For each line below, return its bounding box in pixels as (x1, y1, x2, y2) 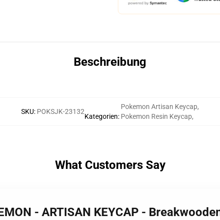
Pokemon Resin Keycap (121, 112, 192, 120)
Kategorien (84, 112, 118, 120)
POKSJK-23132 (37, 108, 84, 115)
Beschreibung (74, 55, 146, 69)
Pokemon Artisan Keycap (121, 103, 197, 110)
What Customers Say (55, 158, 165, 172)
